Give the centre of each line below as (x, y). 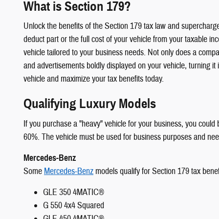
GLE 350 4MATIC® (74, 192)
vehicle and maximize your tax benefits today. (94, 79)
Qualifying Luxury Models (90, 104)
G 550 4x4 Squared (74, 205)
